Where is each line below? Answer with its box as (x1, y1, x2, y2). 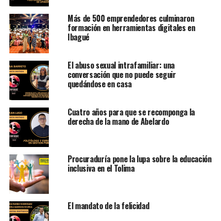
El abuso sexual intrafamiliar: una (67, 59, 175, 72)
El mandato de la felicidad (67, 200, 149, 212)
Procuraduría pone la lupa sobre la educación (67, 153, 212, 165)
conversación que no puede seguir (67, 69, 176, 81)
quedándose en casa (67, 78, 132, 90)
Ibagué (67, 31, 89, 43)
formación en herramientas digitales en (67, 22, 195, 34)
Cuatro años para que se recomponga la (67, 106, 195, 118)
